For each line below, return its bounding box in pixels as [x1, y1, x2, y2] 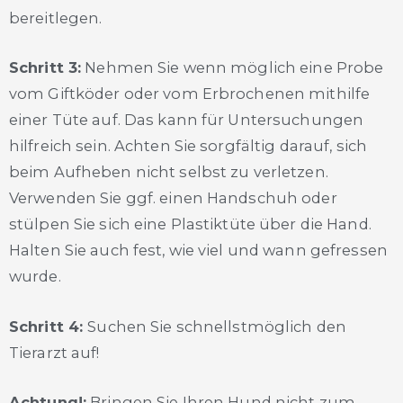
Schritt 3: [9, 58, 82, 77]
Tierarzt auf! [9, 343, 100, 362]
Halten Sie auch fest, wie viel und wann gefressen [9, 241, 388, 260]
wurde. [9, 267, 61, 286]
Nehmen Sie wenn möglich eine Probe [81, 58, 384, 77]
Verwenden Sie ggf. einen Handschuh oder [9, 189, 337, 208]
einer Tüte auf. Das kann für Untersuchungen [9, 111, 364, 130]
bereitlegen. [9, 9, 103, 28]
